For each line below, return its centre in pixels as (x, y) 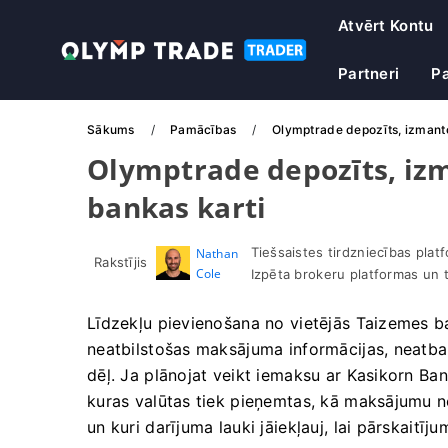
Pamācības (205, 129)
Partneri (369, 73)
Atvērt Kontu (386, 25)
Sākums (112, 129)
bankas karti (177, 207)
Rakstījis (121, 262)
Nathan (217, 253)
